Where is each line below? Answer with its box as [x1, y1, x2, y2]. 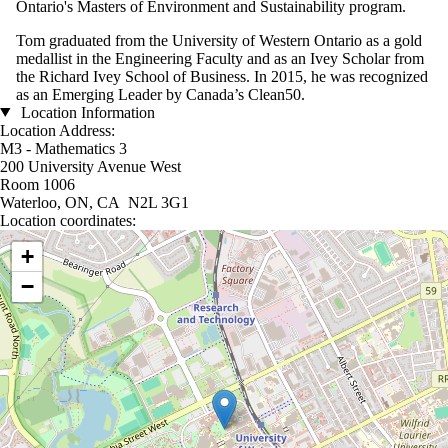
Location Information [16, 103, 155, 121]
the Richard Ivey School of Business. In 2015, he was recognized [16, 67, 428, 85]
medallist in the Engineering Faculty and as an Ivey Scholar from [16, 49, 424, 67]
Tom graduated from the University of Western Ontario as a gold [16, 31, 422, 49]
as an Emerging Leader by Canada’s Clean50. [16, 85, 305, 103]
